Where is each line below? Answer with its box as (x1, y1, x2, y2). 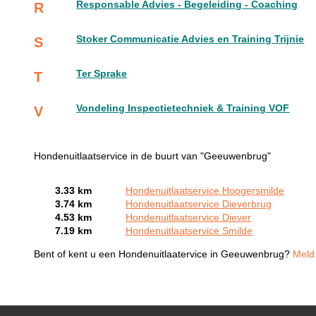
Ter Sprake (76, 68, 128, 80)
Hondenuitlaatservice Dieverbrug (126, 199, 272, 210)
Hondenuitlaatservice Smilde (126, 226, 253, 237)
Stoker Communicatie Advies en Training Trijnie (76, 34, 305, 45)
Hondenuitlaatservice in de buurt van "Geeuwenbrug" (34, 151, 272, 162)
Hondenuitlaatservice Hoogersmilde (126, 186, 285, 197)
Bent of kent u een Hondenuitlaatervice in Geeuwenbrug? (34, 248, 293, 260)
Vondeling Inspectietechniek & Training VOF (76, 103, 290, 114)
